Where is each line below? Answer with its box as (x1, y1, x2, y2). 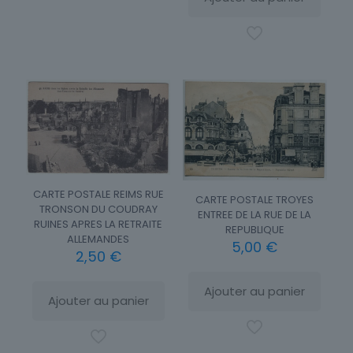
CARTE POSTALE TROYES (195, 192, 314, 208)
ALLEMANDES (67, 232, 130, 247)
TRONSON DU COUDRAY (39, 202, 158, 217)
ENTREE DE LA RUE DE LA (198, 207, 312, 223)
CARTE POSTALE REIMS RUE (32, 187, 164, 203)
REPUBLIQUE (225, 222, 284, 238)
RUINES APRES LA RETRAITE (34, 217, 163, 232)
